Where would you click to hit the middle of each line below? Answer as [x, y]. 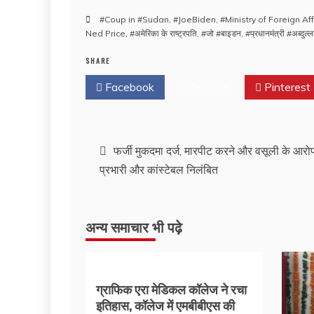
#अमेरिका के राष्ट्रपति [163, 33]
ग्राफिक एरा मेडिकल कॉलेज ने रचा [171, 289]
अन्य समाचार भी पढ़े [134, 226]
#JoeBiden [194, 19]
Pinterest [286, 87]
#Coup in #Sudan [134, 19]
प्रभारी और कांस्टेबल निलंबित [159, 170]
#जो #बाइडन [221, 33]
